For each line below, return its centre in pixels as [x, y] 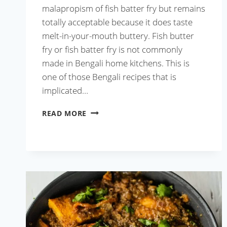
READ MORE [65, 113]
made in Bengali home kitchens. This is [116, 63]
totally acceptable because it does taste [117, 22]
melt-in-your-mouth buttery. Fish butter [118, 36]
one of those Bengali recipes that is [109, 77]
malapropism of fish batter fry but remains [124, 9]
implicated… [65, 91]
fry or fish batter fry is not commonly [112, 50]
